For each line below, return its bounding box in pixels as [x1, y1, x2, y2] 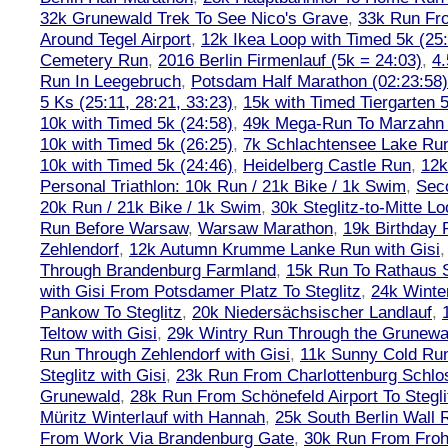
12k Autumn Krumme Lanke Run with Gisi [129, 239, 440, 259]
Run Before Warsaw [40, 218, 188, 238]
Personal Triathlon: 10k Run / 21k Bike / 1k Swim [40, 176, 406, 196]
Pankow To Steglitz [40, 302, 182, 322]
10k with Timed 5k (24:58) [40, 113, 233, 133]
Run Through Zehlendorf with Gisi [40, 344, 290, 364]
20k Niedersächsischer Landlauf [192, 302, 432, 322]
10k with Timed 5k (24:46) [40, 155, 233, 175]
